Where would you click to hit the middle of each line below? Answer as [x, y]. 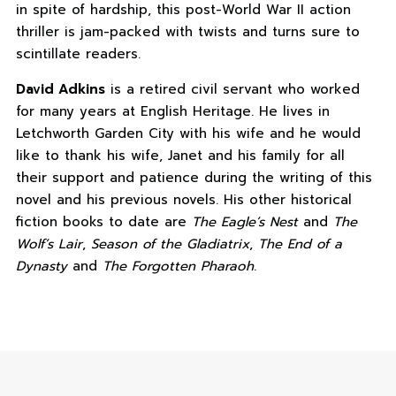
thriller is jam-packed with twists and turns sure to [187, 32]
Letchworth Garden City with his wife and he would [188, 134]
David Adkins [60, 90]
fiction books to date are [103, 222]
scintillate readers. [78, 54]
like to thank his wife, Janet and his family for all [180, 156]
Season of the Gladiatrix [170, 244]
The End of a [300, 244]
